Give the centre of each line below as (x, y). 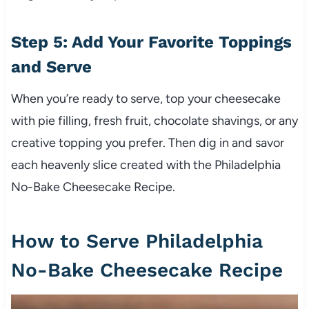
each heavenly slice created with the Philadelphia (146, 165)
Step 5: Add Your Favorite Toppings (151, 42)
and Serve (51, 67)
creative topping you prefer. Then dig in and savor (147, 143)
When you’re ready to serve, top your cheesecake (146, 99)
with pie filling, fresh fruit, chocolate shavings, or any (154, 121)
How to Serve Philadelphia (137, 241)
